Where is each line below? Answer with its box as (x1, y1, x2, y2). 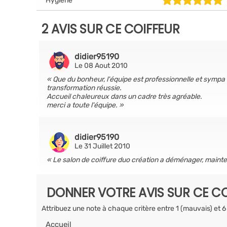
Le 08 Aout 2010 (74, 61, 128, 70)
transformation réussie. (47, 84, 122, 92)
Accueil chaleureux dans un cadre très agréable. (47, 92, 202, 101)
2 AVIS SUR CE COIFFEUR (42, 21, 180, 37)
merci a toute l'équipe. (47, 101, 119, 109)
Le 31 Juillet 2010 (74, 142, 130, 150)
